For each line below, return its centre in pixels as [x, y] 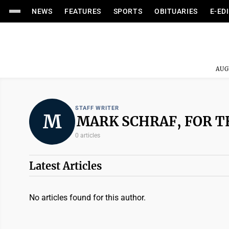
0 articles [88, 135]
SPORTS [128, 11]
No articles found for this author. [87, 198]
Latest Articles [65, 166]
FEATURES [83, 11]
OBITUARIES [176, 11]
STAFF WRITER [97, 108]
